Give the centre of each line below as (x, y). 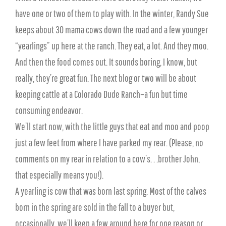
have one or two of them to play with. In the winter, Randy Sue (112, 13)
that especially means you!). (59, 175)
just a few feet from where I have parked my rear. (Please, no (109, 143)
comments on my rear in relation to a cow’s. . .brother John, (107, 159)
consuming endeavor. (49, 110)
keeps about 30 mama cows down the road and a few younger (111, 30)
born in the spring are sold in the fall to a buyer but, (95, 207)
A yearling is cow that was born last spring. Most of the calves (111, 191)
